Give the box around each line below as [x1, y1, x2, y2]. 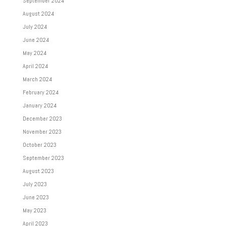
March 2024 [22, 75, 52, 83]
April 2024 [22, 62, 48, 70]
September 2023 [22, 153, 64, 162]
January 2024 [22, 101, 56, 109]
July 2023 [22, 180, 47, 188]
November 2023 [22, 127, 62, 136]
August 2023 [22, 166, 54, 175]
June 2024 [22, 35, 49, 44]
